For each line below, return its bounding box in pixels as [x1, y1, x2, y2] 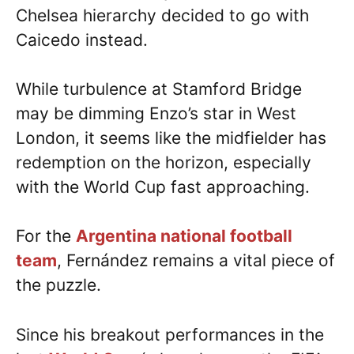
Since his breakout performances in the [16, 324, 324, 345]
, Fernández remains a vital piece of [57, 250, 335, 271]
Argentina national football [76, 226, 292, 247]
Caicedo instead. [16, 30, 148, 51]
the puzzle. [16, 275, 101, 296]
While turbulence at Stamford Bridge [16, 79, 302, 100]
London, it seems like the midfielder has [16, 128, 326, 149]
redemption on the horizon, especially [16, 153, 311, 173]
